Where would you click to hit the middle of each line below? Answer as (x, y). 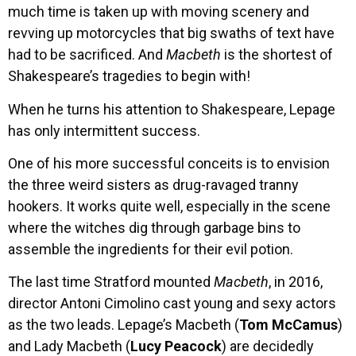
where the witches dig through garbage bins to (154, 228)
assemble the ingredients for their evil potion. (151, 249)
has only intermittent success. (104, 130)
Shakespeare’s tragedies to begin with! (129, 76)
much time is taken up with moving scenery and (159, 12)
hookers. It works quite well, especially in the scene (169, 206)
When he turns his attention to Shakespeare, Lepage (172, 109)
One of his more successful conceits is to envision (169, 163)
